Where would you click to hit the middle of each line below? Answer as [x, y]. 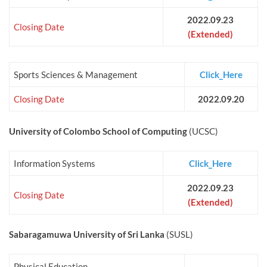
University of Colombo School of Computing [98, 131]
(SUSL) [179, 235]
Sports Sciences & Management [76, 75]
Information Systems [55, 164]
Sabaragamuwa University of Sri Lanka [87, 235]
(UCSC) [203, 131]
